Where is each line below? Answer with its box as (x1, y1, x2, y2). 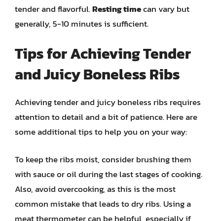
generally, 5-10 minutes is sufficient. (15, 17, 148, 30)
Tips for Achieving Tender (15, 42, 191, 65)
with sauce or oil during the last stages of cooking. (15, 167, 202, 181)
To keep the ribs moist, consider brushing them (15, 152, 191, 166)
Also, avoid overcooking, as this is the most (15, 182, 176, 195)
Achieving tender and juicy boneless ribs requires (15, 96, 201, 109)
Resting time (92, 2, 141, 15)
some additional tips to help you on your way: (15, 125, 187, 138)
